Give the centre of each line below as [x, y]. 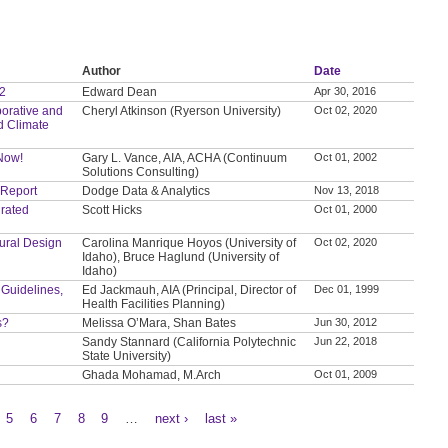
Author [102, 70]
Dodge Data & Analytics [146, 190]
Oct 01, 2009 [346, 373]
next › [172, 418]
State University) [127, 355]
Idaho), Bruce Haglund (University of [181, 256]
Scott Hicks [112, 209]
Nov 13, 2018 [347, 189]
